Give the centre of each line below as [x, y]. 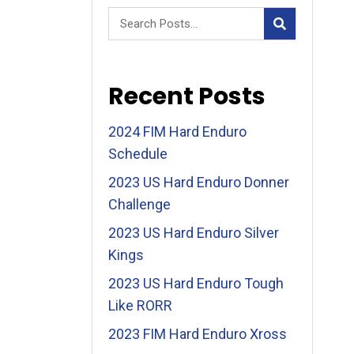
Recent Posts [187, 96]
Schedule [138, 154]
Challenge [140, 204]
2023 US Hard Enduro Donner [199, 182]
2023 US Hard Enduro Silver [194, 233]
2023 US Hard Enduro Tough [196, 283]
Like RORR [141, 305]
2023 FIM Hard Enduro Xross [198, 334]
